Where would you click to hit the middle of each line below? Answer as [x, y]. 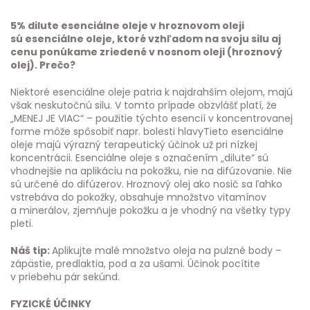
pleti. [22, 224]
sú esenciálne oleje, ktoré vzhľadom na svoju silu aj [146, 39]
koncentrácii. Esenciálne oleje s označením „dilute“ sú [139, 158]
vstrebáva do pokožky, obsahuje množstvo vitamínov [138, 197]
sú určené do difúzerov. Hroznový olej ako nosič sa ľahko [146, 184]
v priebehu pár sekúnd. [65, 277]
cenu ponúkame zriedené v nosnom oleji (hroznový [146, 52]
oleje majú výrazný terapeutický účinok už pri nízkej [134, 145]
